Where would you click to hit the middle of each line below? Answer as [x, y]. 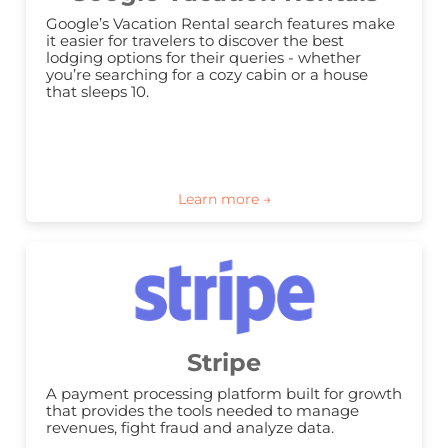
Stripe [224, 363]
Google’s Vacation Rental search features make [220, 24]
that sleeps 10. [97, 92]
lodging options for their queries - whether [203, 58]
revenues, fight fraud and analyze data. [190, 428]
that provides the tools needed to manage [202, 411]
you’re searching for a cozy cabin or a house [207, 75]
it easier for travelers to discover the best [195, 41]
